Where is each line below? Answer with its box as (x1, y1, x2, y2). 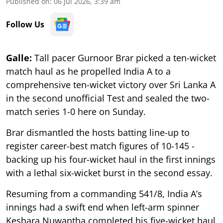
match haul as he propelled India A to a (6, 65, 171, 77)
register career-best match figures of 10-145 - (6, 139, 195, 152)
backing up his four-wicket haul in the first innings (6, 153, 216, 165)
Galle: (6, 51, 32, 64)
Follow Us (6, 18, 44, 30)
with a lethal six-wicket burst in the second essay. (6, 166, 213, 179)
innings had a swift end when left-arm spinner (6, 201, 199, 213)
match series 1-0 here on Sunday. (6, 105, 146, 117)
